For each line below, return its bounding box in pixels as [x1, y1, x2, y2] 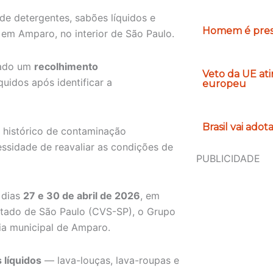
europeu [202, 78, 246, 90]
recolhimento [34, 60, 98, 73]
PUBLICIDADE [196, 152, 260, 165]
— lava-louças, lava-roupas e [41, 254, 179, 267]
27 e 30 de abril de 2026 [23, 190, 140, 202]
